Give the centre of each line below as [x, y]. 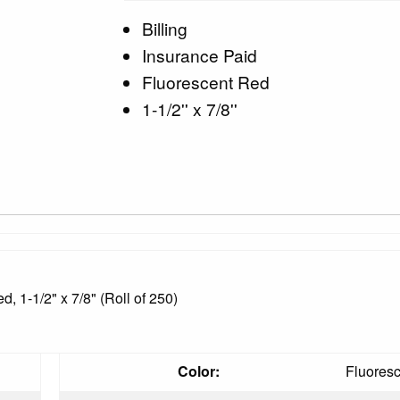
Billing [165, 28]
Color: [198, 371]
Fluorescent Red [206, 81]
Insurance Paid [200, 54]
